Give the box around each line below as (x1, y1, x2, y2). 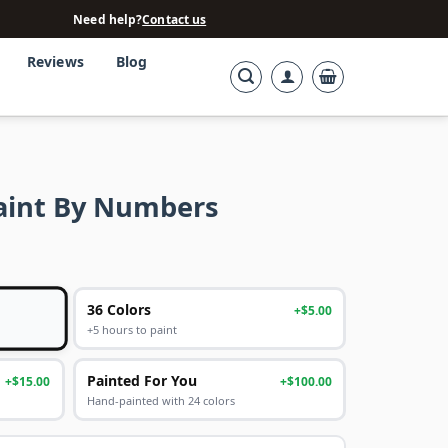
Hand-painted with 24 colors (87, 393, 235, 409)
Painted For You (87, 371, 197, 391)
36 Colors (87, 300, 151, 320)
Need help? (73, 10, 143, 28)
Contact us (142, 10, 207, 28)
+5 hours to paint (87, 322, 177, 338)
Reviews (26, 52, 84, 71)
